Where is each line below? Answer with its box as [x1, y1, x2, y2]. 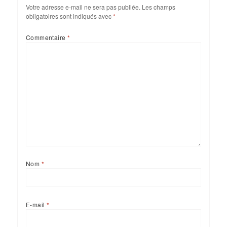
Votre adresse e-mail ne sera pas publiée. [25, 2, 140, 11]
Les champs [141, 2, 175, 11]
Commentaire [25, 32, 68, 42]
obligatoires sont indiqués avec [25, 11, 113, 20]
